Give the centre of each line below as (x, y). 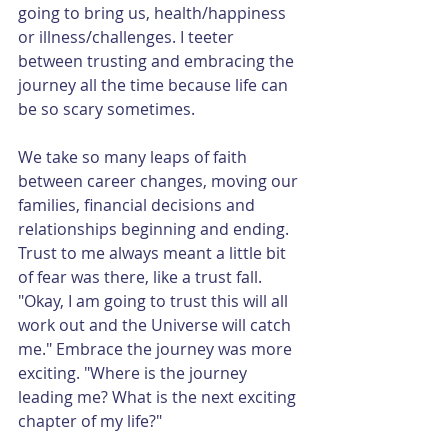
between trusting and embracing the (158, 60)
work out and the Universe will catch (156, 324)
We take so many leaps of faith (134, 156)
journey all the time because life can (155, 84)
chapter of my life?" (90, 420)
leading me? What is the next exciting (159, 396)
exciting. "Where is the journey (134, 372)
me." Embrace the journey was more (157, 348)
